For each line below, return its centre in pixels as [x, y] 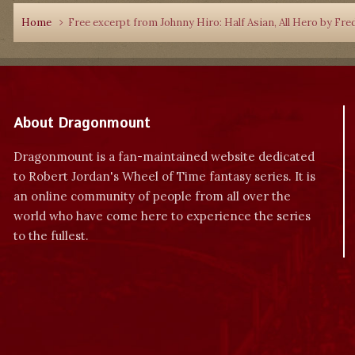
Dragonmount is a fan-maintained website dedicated [164, 157]
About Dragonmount [82, 124]
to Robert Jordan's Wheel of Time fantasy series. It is [164, 176]
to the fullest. [51, 236]
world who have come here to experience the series [162, 216]
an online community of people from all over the [152, 196]
